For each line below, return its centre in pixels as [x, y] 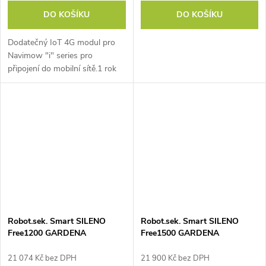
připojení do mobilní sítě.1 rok [62, 68]
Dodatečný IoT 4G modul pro [61, 42]
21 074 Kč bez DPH [42, 258]
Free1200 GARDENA [47, 233]
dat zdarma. [29, 81]
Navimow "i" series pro [50, 55]
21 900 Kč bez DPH [175, 258]
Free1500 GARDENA [180, 233]
